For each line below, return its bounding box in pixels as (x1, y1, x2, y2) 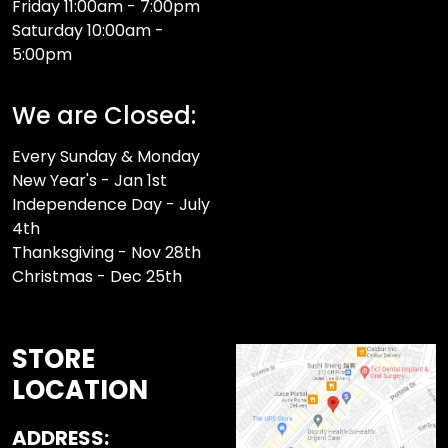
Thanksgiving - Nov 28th (12, 241, 201, 265)
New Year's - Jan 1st (12, 169, 167, 193)
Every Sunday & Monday (12, 145, 200, 169)
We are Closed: (12, 99, 196, 133)
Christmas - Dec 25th (12, 265, 182, 289)
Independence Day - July (12, 193, 210, 217)
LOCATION (12, 372, 148, 409)
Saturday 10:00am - (12, 19, 164, 43)
